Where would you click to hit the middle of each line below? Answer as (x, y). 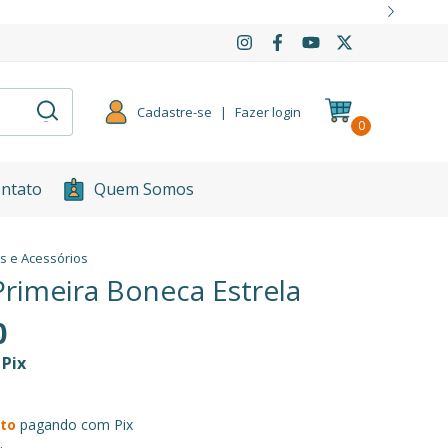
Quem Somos (143, 188)
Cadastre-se (174, 111)
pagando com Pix (74, 424)
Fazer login (268, 111)
